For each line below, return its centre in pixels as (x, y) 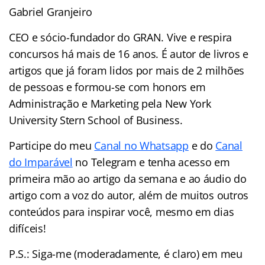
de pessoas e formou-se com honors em (107, 87)
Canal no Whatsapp (141, 145)
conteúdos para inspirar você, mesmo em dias (122, 211)
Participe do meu (52, 145)
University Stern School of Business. (96, 120)
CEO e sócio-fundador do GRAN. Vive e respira (121, 37)
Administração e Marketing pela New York (110, 103)
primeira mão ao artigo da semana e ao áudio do (128, 178)
